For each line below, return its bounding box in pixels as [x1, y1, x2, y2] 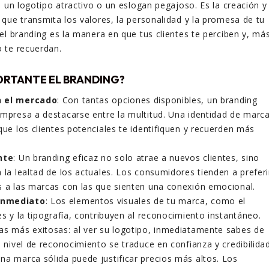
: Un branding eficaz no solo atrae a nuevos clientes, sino [13, 152, 260, 164]
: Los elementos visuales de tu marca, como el [45, 195, 246, 207]
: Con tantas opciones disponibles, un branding [57, 94, 258, 106]
